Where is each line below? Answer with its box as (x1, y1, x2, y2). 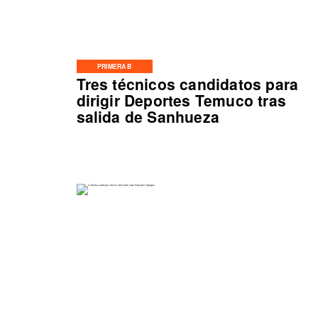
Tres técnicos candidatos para (76, 72, 299, 94)
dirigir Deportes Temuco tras (76, 89, 287, 111)
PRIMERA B (97, 61, 132, 71)
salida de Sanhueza (76, 105, 220, 127)
